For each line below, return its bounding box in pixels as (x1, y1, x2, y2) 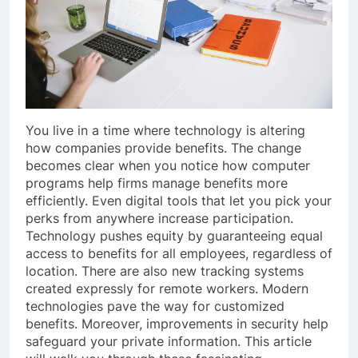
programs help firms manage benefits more (26, 174, 288, 191)
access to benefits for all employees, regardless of (26, 245, 332, 261)
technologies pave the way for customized (26, 297, 284, 314)
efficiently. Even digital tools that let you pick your (26, 192, 332, 209)
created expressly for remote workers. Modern (26, 280, 308, 296)
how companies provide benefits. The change (26, 139, 301, 156)
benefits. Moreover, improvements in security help (26, 315, 328, 332)
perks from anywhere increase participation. (26, 209, 293, 226)
